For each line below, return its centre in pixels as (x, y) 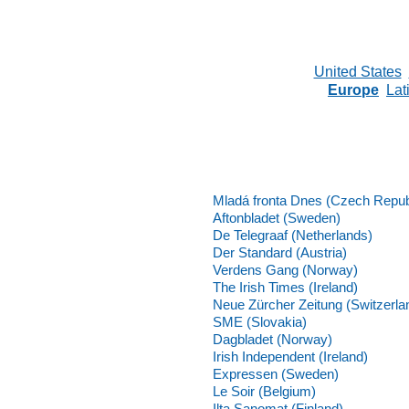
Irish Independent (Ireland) (290, 357)
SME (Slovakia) (260, 322)
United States (357, 72)
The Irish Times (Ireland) (285, 287)
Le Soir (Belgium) (264, 391)
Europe (353, 90)
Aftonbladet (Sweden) (277, 218)
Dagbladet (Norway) (273, 339)
